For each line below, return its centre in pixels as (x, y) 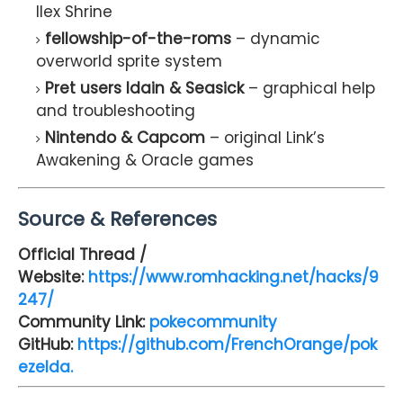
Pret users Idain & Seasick (144, 88)
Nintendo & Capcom (125, 137)
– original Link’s (265, 137)
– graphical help (309, 88)
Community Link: (84, 322)
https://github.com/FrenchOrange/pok (227, 344)
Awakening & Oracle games (145, 160)
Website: (53, 277)
